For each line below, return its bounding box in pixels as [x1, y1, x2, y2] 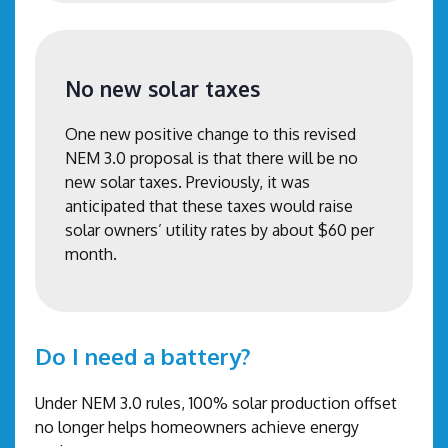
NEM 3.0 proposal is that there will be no [65, 147, 358, 168]
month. [65, 243, 121, 264]
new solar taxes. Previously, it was [65, 171, 310, 192]
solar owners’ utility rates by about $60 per [65, 219, 374, 240]
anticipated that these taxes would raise [65, 195, 353, 216]
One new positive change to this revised [65, 123, 356, 144]
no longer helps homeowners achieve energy [35, 416, 359, 437]
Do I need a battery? [35, 341, 251, 370]
